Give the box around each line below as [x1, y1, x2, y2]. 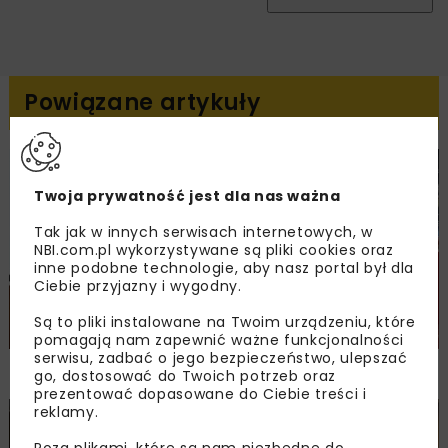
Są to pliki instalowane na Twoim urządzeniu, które [34, 312, 416, 332]
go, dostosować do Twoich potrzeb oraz [34, 366, 337, 386]
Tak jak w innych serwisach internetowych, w [34, 222, 373, 242]
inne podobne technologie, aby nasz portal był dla [34, 258, 414, 278]
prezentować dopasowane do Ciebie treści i [34, 384, 367, 404]
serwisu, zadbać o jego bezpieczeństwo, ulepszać [34, 348, 408, 368]
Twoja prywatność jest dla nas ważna [34, 186, 341, 206]
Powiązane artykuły [24, 86, 261, 118]
